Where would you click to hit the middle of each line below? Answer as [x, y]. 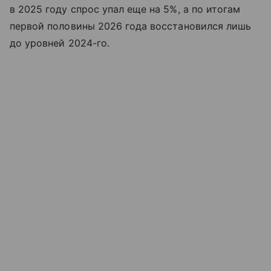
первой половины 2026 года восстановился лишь [131, 26]
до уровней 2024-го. [60, 43]
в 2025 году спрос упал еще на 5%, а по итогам [125, 9]
